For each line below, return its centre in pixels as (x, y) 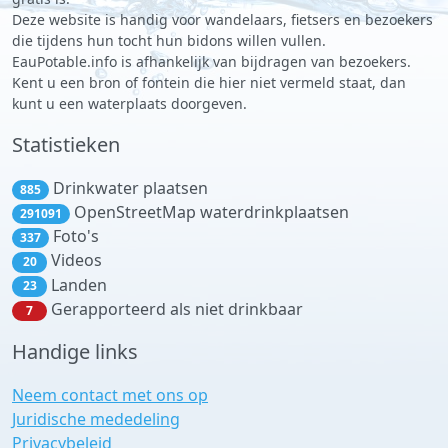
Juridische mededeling (96, 419)
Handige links (75, 351)
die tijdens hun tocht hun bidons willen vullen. (169, 40)
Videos (74, 260)
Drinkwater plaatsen (128, 187)
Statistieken (66, 144)
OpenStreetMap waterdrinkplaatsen (209, 212)
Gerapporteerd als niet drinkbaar (175, 308)
